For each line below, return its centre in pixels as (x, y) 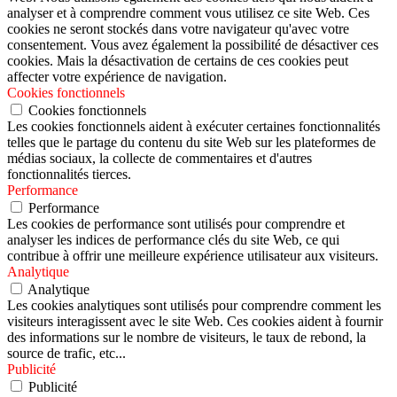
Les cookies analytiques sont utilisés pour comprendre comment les (194, 305)
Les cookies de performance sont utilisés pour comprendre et (176, 223)
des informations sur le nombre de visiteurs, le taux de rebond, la (187, 337)
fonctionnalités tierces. (69, 174)
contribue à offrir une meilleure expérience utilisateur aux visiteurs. (193, 255)
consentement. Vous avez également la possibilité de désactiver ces (193, 44)
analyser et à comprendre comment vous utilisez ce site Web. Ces (188, 12)
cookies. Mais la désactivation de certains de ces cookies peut (178, 60)
